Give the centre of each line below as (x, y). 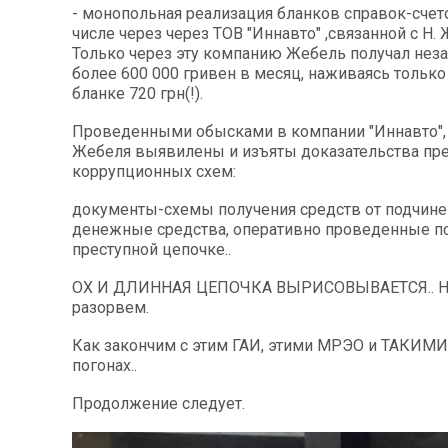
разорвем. (110, 307)
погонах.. (104, 365)
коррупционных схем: (154, 171)
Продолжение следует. (158, 403)
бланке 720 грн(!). (137, 93)
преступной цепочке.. (151, 249)
